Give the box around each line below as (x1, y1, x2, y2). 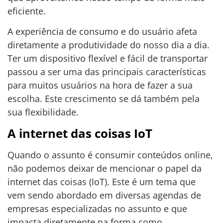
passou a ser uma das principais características (7, 66, 206, 78)
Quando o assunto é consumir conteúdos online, (7, 148, 213, 161)
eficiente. (7, 5, 46, 17)
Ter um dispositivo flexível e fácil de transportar (7, 52, 208, 65)
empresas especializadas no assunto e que (7, 202, 187, 215)
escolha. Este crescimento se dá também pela (7, 93, 200, 105)
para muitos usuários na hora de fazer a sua (7, 79, 193, 92)
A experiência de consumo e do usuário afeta (7, 25, 197, 38)
